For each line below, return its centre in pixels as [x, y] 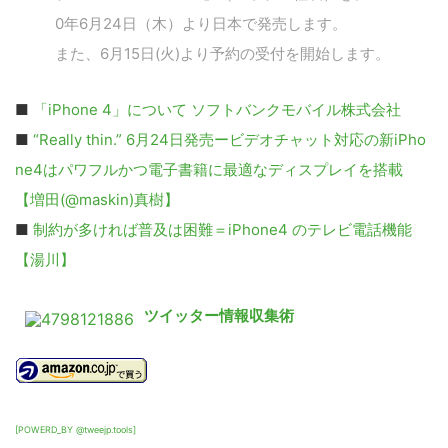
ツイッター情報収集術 [219, 315]
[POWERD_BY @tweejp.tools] [75, 429]
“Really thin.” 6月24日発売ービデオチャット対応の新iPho [229, 139]
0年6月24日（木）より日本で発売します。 [201, 23]
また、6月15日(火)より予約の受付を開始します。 [222, 53]
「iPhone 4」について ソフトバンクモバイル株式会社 [217, 109]
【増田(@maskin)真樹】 [97, 199]
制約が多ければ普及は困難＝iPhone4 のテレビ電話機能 [222, 229]
